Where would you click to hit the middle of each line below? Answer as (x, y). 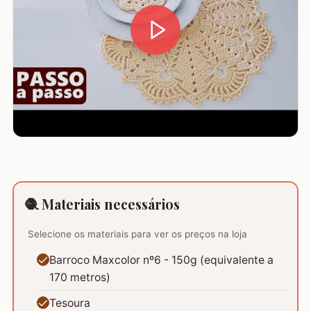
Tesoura (70, 303)
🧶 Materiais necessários (102, 204)
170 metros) (80, 278)
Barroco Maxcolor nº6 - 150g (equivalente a (162, 260)
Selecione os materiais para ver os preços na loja (137, 234)
